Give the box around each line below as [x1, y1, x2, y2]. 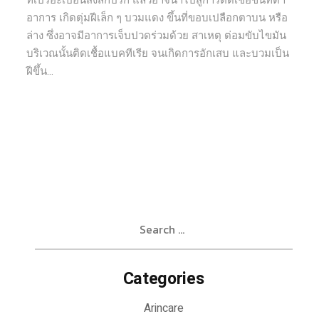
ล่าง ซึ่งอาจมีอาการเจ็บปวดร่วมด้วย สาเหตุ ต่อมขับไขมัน [26, 28, 287, 43]
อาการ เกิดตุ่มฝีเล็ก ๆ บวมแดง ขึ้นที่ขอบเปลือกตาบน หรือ [26, 10, 288, 26]
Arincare [143, 300, 184, 317]
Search [33, 209, 68, 226]
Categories [122, 267, 204, 291]
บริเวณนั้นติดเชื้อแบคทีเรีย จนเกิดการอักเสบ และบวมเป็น [26, 46, 290, 61]
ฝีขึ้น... [26, 63, 54, 79]
